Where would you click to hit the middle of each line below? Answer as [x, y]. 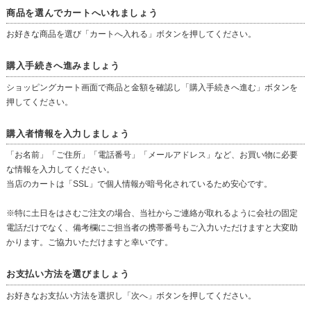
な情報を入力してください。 [60, 170]
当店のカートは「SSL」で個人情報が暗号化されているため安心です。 [139, 184]
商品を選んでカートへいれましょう [82, 12]
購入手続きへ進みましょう [63, 66]
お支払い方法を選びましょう [68, 274]
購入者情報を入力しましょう [68, 133]
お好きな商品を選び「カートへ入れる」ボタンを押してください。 [131, 34]
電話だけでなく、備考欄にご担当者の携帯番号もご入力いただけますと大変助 [152, 228]
